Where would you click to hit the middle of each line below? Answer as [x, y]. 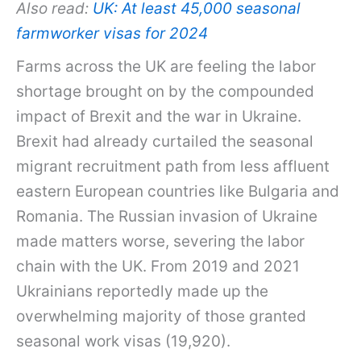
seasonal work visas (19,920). [125, 341]
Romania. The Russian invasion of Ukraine [167, 216]
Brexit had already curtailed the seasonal [165, 141]
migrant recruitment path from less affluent [173, 166]
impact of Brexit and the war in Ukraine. [159, 116]
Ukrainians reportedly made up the [142, 291]
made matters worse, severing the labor [160, 241]
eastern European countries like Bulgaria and [178, 191]
